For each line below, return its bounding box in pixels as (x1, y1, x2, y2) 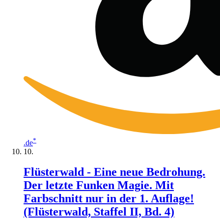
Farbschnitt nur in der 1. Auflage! (24, 192, 194, 205)
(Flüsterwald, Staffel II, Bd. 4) (24, 205, 174, 219)
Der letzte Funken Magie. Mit (24, 179, 174, 192)
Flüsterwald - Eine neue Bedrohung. (24, 165, 205, 179)
